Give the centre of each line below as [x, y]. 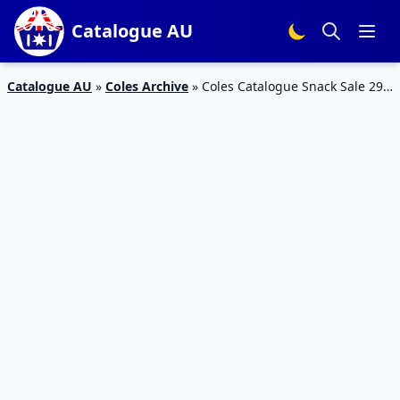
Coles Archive [147, 86]
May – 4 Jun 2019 [58, 105]
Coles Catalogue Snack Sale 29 [292, 86]
